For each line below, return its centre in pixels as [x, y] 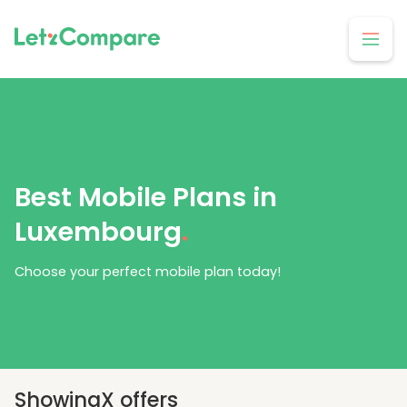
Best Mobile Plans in [146, 198]
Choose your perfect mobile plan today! [148, 272]
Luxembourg [98, 232]
